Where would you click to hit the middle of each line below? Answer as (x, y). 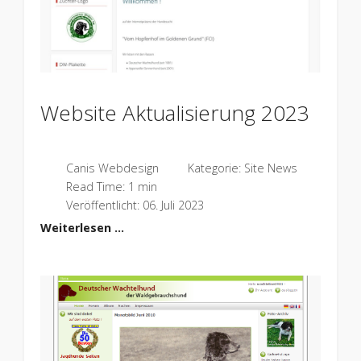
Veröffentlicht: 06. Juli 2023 (135, 205)
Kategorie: (214, 168)
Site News (270, 168)
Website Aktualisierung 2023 (174, 112)
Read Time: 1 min (111, 186)
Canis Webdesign (112, 168)
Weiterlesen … (82, 227)
